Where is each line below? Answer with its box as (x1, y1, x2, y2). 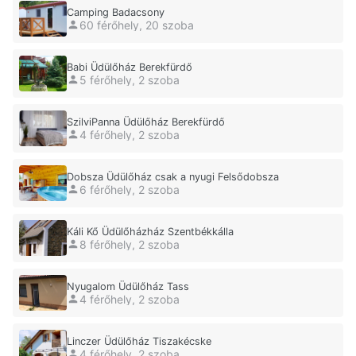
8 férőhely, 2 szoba (79, 237, 180, 251)
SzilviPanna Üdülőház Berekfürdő (67, 116, 225, 129)
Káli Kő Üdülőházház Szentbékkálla (67, 226, 234, 238)
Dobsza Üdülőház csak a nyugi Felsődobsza (67, 171, 279, 184)
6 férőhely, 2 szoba (79, 182, 180, 196)
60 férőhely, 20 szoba (79, 17, 194, 32)
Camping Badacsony (67, 6, 164, 19)
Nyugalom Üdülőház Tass (67, 281, 189, 293)
